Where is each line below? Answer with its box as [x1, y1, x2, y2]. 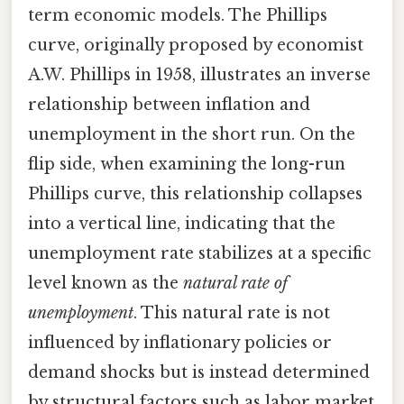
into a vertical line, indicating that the [28, 214, 335, 234]
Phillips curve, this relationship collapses [28, 184, 363, 205]
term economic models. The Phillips [28, 5, 327, 26]
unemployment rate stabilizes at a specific [28, 243, 372, 264]
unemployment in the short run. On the [28, 124, 355, 145]
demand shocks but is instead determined [28, 363, 370, 383]
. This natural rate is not [133, 303, 330, 324]
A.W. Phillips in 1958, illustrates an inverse [28, 65, 371, 86]
